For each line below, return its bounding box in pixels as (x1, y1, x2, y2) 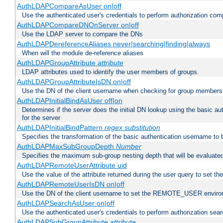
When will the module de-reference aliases (22, 49, 143, 57)
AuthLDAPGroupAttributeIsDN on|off (16, 78, 131, 86)
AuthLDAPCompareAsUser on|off (16, 2, 121, 10)
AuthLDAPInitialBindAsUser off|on (16, 97, 122, 105)
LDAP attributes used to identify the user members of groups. (22, 68, 199, 76)
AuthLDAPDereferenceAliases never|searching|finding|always (16, 40, 210, 48)
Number (115, 142, 141, 151)
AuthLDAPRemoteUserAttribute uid (16, 161, 127, 170)
